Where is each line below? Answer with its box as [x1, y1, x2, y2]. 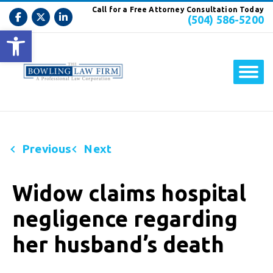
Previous [22, 142, 72, 156]
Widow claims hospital [12, 180, 246, 206]
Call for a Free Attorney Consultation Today [91, 5, 264, 13]
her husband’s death [12, 232, 224, 257]
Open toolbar [5, 25, 126, 47]
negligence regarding [12, 206, 238, 232]
